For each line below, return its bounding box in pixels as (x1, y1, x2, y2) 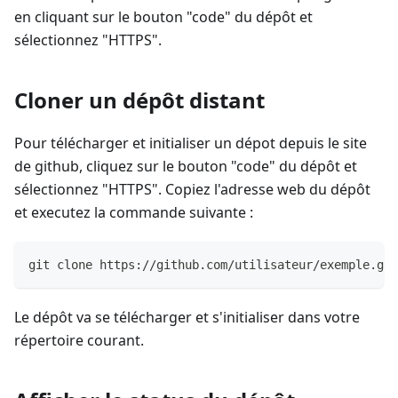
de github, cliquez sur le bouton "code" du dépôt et (14, 156, 357, 177)
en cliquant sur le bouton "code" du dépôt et (14, 7, 313, 28)
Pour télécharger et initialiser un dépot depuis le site (14, 133, 367, 154)
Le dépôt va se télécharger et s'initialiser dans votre (14, 307, 360, 328)
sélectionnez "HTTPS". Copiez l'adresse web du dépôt (14, 179, 370, 200)
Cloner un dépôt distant (14, 85, 265, 115)
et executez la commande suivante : (14, 203, 253, 223)
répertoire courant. (14, 330, 144, 351)
